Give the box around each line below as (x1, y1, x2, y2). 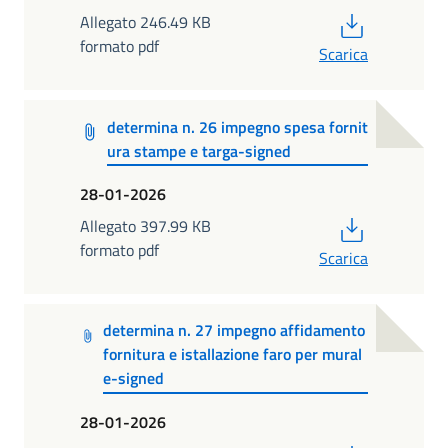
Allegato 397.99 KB (80, 214, 211, 239)
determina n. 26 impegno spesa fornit (106, 114, 368, 139)
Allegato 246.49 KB (80, 10, 211, 35)
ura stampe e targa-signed (106, 138, 291, 163)
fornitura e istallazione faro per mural (102, 342, 362, 367)
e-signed (102, 366, 164, 391)
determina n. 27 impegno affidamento (102, 318, 365, 343)
